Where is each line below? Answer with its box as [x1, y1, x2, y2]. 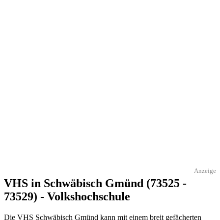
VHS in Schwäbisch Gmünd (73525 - [4, 176, 187, 190]
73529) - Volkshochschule [4, 190, 130, 203]
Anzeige [194, 167, 216, 174]
